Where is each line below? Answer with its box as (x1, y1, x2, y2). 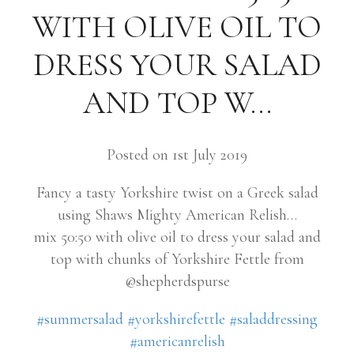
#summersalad (36, 310, 123, 329)
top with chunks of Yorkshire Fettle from (50, 250, 304, 269)
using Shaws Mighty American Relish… (57, 205, 297, 224)
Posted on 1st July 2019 (107, 145, 247, 164)
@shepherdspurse (124, 272, 230, 291)
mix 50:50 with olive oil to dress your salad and (33, 228, 321, 247)
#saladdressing (229, 310, 318, 329)
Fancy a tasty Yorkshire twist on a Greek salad (36, 183, 318, 202)
